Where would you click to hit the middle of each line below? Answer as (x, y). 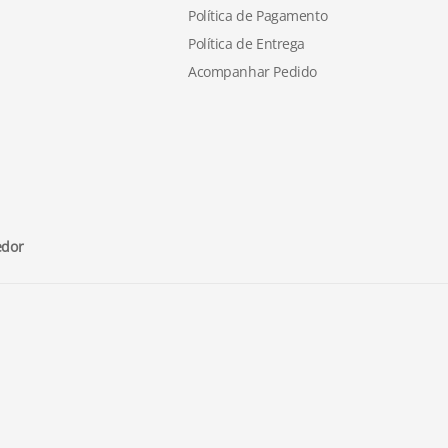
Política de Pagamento (258, 15)
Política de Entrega (247, 43)
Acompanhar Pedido (252, 71)
